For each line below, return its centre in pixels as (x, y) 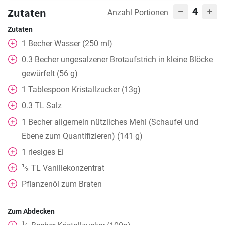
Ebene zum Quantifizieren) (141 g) (82, 136)
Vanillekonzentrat (73, 168)
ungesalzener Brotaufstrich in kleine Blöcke (137, 60)
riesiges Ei (46, 152)
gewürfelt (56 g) (50, 74)
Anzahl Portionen (138, 12)
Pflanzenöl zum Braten (62, 184)
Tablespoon (49, 90)
